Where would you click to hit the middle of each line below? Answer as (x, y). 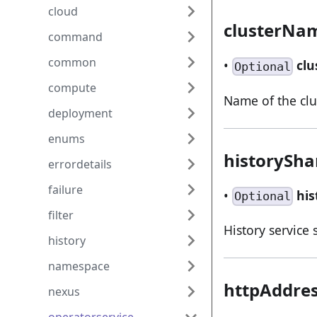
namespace (79, 266)
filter (61, 215)
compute (72, 88)
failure (65, 190)
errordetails (80, 164)
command (75, 37)
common (72, 62)
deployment (80, 113)
